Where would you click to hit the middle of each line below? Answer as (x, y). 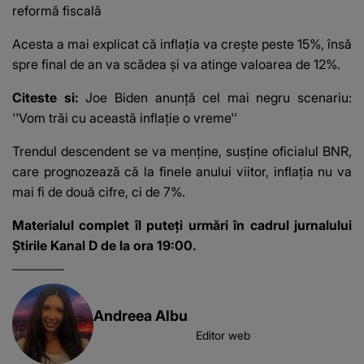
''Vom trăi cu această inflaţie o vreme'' (125, 118)
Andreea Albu (141, 316)
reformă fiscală (57, 11)
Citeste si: (49, 98)
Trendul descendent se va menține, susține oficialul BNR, (182, 152)
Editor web (223, 336)
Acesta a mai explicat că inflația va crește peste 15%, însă (182, 44)
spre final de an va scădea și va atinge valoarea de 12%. (176, 65)
